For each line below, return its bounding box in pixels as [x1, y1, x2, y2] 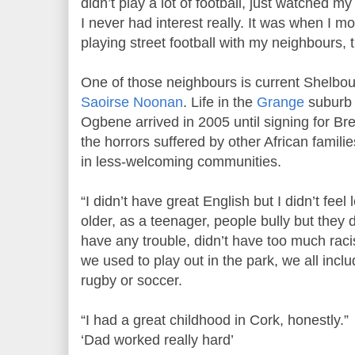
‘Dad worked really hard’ [81, 331, 234, 348]
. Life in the [183, 94, 257, 110]
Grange [257, 94, 304, 110]
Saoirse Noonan [81, 94, 183, 110]
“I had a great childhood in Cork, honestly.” [81, 311, 349, 328]
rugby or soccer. [81, 272, 182, 288]
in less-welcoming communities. [81, 153, 281, 170]
